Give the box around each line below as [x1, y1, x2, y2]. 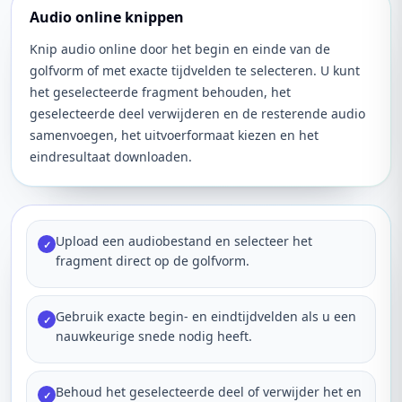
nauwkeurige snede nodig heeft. [56, 328, 252, 345]
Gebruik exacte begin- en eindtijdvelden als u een [56, 308, 356, 325]
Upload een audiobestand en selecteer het [56, 232, 312, 249]
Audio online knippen [30, 7, 184, 27]
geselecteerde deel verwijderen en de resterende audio [30, 105, 365, 122]
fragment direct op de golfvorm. [56, 252, 249, 269]
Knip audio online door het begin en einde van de [30, 40, 330, 57]
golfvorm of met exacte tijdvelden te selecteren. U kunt [30, 62, 360, 79]
